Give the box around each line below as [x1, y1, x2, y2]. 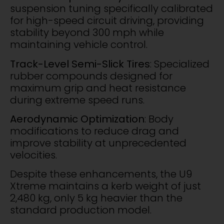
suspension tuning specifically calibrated [10, 1, 213, 16]
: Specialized [150, 56, 209, 71]
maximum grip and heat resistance [10, 80, 186, 95]
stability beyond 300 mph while [10, 25, 164, 40]
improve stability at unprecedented [10, 135, 186, 150]
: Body [144, 111, 173, 126]
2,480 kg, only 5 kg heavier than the [10, 191, 182, 205]
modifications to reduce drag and [10, 123, 179, 138]
